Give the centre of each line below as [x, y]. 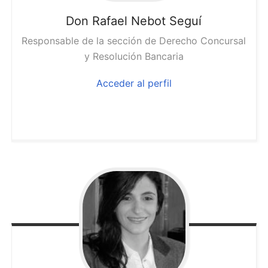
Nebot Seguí [167, 21]
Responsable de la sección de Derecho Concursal [134, 41]
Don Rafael [97, 21]
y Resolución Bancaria [134, 57]
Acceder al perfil [134, 83]
